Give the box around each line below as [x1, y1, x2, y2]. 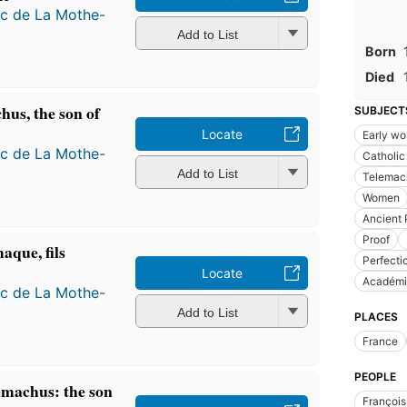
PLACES [354, 309, 398, 323]
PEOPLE [354, 369, 396, 383]
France [362, 333, 398, 348]
